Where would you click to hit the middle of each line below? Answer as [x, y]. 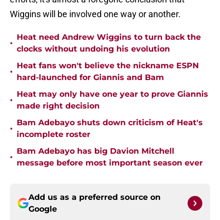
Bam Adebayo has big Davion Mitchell [96, 151]
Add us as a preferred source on [95, 197]
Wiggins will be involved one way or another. [95, 14]
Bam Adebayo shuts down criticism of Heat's [110, 123]
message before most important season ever [110, 163]
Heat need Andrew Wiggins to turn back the [109, 37]
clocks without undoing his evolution [93, 49]
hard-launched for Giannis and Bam [90, 78]
